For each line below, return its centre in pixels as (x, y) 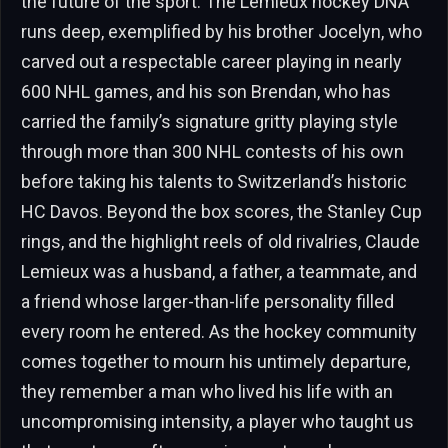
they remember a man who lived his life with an (207, 391)
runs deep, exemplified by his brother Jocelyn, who (221, 31)
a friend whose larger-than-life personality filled (207, 301)
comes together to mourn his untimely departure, (215, 361)
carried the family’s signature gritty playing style (209, 121)
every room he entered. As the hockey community (219, 331)
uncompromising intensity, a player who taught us (217, 421)
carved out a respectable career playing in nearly (211, 61)
